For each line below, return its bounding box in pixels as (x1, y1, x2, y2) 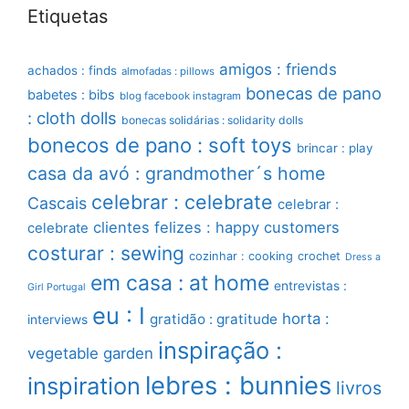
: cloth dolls (27, 108, 117, 128)
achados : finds (27, 63, 117, 78)
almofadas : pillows (121, 65, 215, 78)
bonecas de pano (246, 83, 382, 103)
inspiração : (158, 336, 282, 364)
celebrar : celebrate (91, 190, 273, 214)
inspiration (27, 372, 141, 400)
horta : (282, 309, 330, 328)
